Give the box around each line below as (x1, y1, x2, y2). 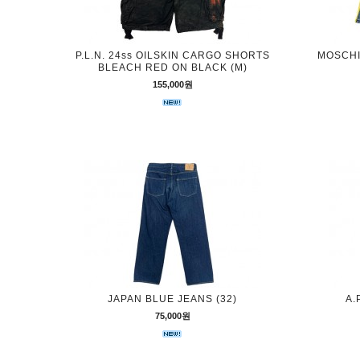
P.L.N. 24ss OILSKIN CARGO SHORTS (75, 50, 270, 61)
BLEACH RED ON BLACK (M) (97, 62, 247, 73)
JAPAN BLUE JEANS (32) (108, 293, 237, 305)
